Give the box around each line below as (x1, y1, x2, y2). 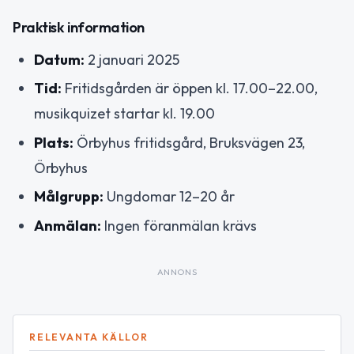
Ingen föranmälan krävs (101, 216, 257, 235)
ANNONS (156, 265, 198, 277)
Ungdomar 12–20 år (104, 187, 235, 205)
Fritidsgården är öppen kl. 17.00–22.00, (62, 79, 318, 97)
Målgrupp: (34, 187, 104, 205)
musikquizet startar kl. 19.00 (34, 104, 215, 122)
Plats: (34, 133, 73, 152)
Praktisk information (13, 17, 145, 36)
